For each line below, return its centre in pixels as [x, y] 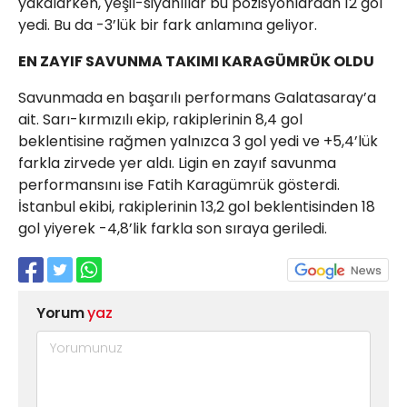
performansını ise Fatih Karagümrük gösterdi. [179, 185]
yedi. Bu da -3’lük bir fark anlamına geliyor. [168, 25]
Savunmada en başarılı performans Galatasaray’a [197, 98]
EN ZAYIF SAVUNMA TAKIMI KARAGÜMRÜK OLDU [196, 61]
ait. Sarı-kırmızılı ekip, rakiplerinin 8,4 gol [160, 119]
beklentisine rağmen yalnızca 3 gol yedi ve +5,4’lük [198, 141]
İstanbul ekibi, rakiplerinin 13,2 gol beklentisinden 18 [197, 207]
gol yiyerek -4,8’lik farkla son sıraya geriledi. [173, 228]
